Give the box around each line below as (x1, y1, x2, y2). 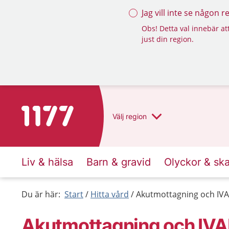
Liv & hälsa (21, 156, 73, 168)
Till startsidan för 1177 (21, 106, 107, 118)
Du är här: (21, 189, 60, 200)
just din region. (142, 34, 194, 44)
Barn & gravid (86, 156, 151, 168)
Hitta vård (90, 189, 129, 200)
